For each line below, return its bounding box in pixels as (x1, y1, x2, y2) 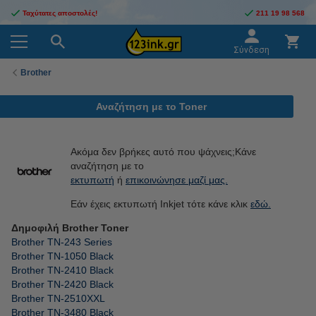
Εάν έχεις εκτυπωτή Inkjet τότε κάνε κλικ (71, 198, 250, 209)
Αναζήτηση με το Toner (96, 101, 207, 112)
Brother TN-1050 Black (11, 250, 114, 262)
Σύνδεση (233, 45, 269, 55)
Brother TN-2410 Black (11, 265, 114, 276)
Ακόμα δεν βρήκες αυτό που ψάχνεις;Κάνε (71, 146, 256, 157)
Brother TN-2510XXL (11, 293, 105, 304)
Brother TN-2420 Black (11, 279, 114, 290)
